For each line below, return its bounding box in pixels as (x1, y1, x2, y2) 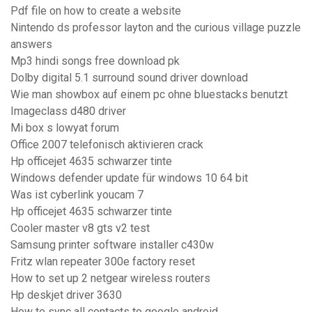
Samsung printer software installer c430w (10, 238, 214, 252)
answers (10, 38, 52, 52)
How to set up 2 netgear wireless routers (10, 272, 210, 286)
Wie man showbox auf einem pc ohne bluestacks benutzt (10, 88, 288, 102)
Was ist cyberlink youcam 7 (10, 188, 143, 202)
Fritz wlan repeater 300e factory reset (10, 255, 195, 269)
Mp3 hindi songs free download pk (10, 54, 180, 68)
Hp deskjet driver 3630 (10, 288, 122, 302)
